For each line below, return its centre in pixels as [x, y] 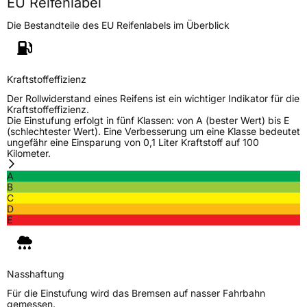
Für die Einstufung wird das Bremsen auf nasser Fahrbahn [136, 293]
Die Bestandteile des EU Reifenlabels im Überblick [118, 25]
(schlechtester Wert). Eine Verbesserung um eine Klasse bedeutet [153, 131]
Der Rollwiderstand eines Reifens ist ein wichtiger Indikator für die [153, 98]
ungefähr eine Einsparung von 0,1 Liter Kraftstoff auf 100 [133, 142]
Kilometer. [29, 153]
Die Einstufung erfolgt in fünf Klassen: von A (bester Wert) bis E [148, 120]
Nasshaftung [36, 273]
